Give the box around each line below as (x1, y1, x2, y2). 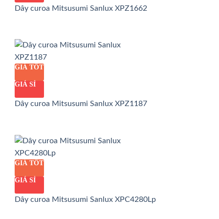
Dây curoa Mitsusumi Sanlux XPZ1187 (15, 100, 147, 108)
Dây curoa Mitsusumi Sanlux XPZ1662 (15, 4, 147, 12)
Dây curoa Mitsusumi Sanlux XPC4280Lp (15, 196, 156, 204)
